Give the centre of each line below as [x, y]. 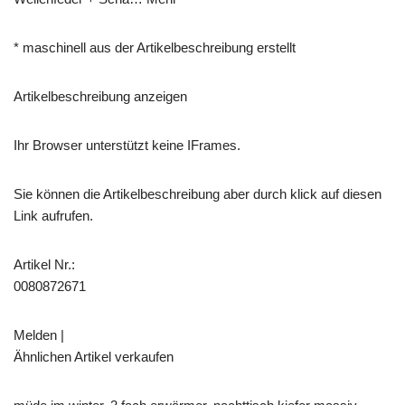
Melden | [39, 335]
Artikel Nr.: [44, 265]
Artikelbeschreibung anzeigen [100, 97]
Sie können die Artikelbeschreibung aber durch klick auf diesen [198, 194]
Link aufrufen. [53, 216]
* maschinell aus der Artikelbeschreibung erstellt [155, 48]
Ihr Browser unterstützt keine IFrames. [127, 146]
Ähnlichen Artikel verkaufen [94, 357]
